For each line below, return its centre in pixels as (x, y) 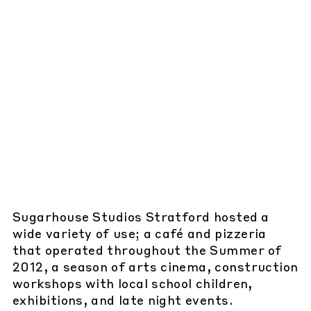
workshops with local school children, (133, 285)
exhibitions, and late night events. (124, 302)
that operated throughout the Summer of (147, 252)
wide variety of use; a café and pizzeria (140, 235)
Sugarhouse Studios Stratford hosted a (141, 218)
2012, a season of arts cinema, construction (155, 268)
